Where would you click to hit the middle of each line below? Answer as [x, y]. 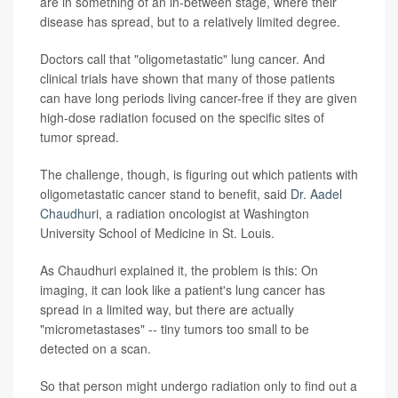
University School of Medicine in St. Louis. [157, 233]
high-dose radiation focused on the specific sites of [182, 118]
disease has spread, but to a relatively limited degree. [190, 22]
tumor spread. [80, 137]
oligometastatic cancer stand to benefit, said [165, 194]
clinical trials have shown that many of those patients [187, 79]
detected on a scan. [96, 349]
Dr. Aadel [316, 194]
